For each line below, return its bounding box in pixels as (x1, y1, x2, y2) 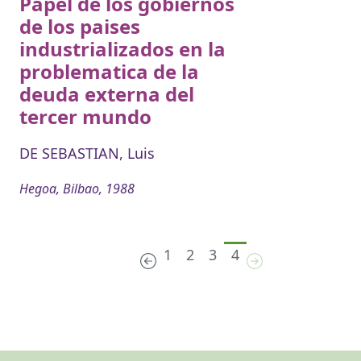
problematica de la (19, 58, 199, 85)
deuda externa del (19, 81, 194, 108)
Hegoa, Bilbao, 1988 (19, 180, 135, 198)
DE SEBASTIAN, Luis (19, 143, 155, 164)
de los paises (19, 13, 140, 40)
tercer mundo (19, 103, 151, 131)
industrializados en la (19, 35, 226, 63)
